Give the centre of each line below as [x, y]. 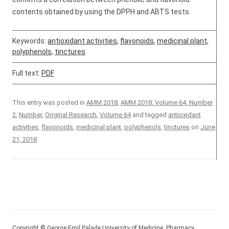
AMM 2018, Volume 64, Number [167, 102]
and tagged [150, 115]
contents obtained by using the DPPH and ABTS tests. [101, 12]
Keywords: [30, 41]
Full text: [27, 73]
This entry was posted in [49, 102]
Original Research [71, 115]
